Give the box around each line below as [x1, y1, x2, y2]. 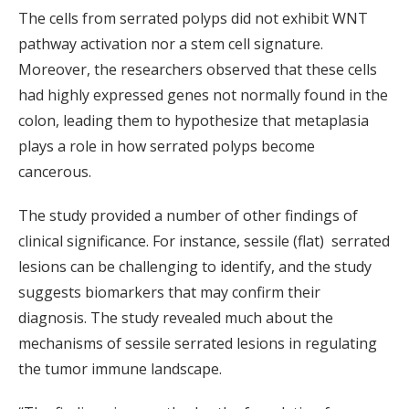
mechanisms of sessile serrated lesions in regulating [18, 333, 377, 354]
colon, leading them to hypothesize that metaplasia [18, 110, 369, 131]
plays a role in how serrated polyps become [18, 136, 315, 157]
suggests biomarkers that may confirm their [18, 282, 320, 303]
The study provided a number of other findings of [18, 205, 358, 226]
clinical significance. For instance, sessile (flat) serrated [18, 231, 390, 252]
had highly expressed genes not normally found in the [18, 85, 388, 106]
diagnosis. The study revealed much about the [18, 308, 333, 329]
